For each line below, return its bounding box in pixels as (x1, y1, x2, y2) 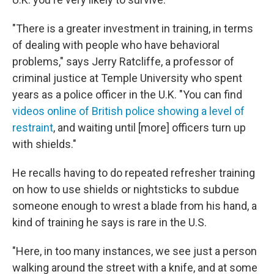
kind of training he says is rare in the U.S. (12, 216, 207, 229)
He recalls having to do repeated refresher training (12, 166, 255, 179)
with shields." (12, 138, 76, 150)
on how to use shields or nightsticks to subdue (12, 183, 239, 196)
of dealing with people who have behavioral (12, 39, 220, 51)
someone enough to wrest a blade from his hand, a (12, 199, 257, 212)
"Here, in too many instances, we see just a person (12, 245, 257, 257)
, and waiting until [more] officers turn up (53, 121, 246, 134)
